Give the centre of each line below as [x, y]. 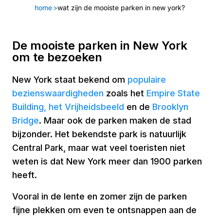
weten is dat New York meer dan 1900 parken [107, 161]
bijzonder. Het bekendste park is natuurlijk [99, 134]
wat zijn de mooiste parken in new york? [121, 8]
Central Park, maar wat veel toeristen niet [99, 148]
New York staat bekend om [70, 80]
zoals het [125, 93]
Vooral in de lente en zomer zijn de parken [100, 196]
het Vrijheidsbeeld [86, 107]
